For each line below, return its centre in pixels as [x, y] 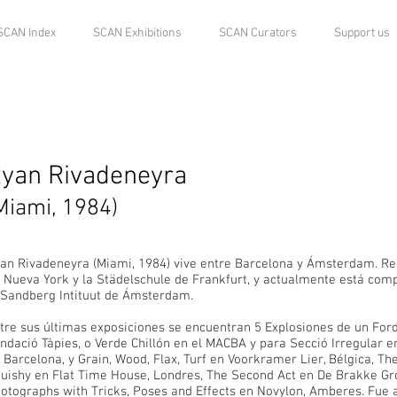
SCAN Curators [258, 33]
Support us [362, 33]
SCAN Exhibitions [137, 33]
